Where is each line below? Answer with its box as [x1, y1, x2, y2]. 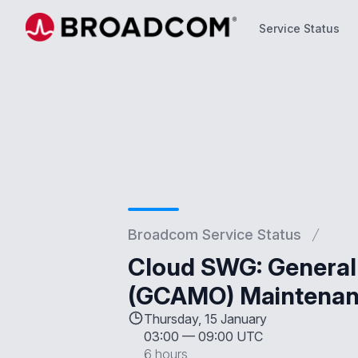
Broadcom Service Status [128, 226, 301, 243]
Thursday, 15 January [144, 311, 267, 327]
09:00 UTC [198, 328, 263, 344]
